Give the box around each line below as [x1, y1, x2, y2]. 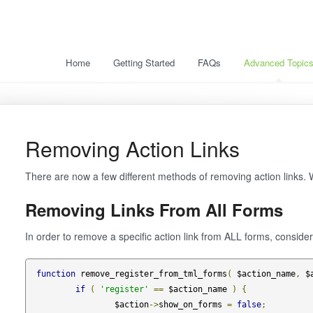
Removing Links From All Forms [24, 198, 283, 221]
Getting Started [113, 56, 175, 69]
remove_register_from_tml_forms [75, 268, 227, 279]
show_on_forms [158, 299, 227, 310]
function [36, 268, 75, 279]
